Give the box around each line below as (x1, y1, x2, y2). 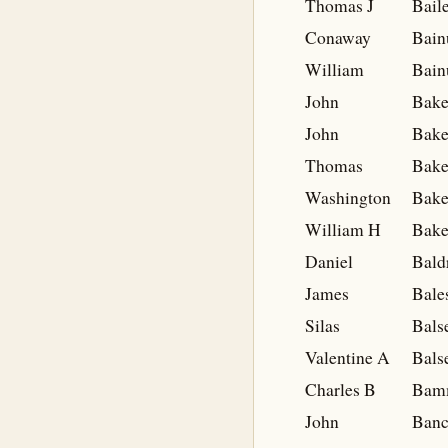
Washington (305, 186, 391, 209)
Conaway (305, 26, 371, 49)
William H (305, 218, 381, 241)
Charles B (305, 378, 376, 401)
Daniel (305, 250, 353, 273)
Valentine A (305, 346, 390, 369)
